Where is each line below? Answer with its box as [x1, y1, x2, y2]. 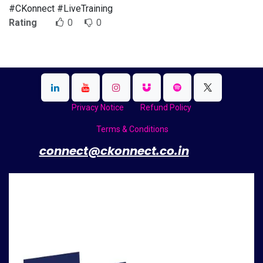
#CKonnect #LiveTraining [9, 3, 113, 15]
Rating [9, 17, 37, 29]
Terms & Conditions [96, 124, 168, 134]
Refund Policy [140, 103, 192, 113]
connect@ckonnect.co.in [39, 143, 189, 160]
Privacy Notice [71, 103, 124, 113]
